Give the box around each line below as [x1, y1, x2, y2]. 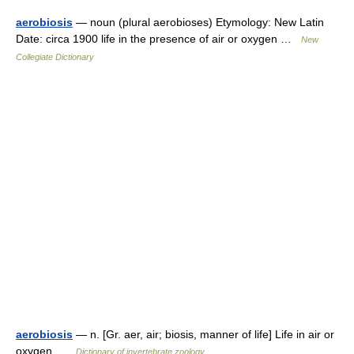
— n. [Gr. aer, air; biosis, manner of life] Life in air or [73, 328, 334, 341]
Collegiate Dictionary [16, 52, 94, 62]
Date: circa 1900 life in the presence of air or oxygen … [16, 32, 301, 45]
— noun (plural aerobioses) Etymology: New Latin [73, 16, 324, 28]
